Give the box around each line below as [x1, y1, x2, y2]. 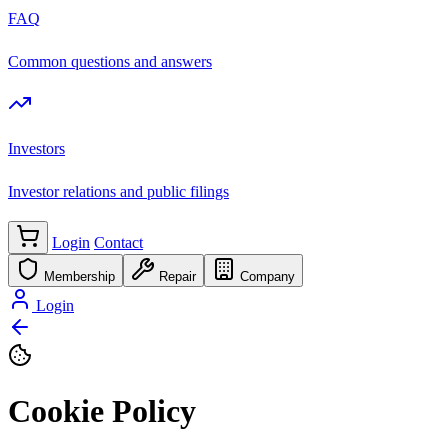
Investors [8, 140, 65, 158]
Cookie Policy [8, 392, 196, 429]
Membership [44, 269, 115, 285]
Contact [94, 234, 143, 252]
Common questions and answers [8, 53, 212, 71]
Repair [159, 269, 196, 285]
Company [240, 269, 295, 285]
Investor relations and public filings [8, 183, 229, 201]
